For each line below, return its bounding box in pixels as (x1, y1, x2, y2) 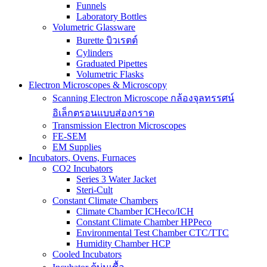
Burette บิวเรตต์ (76, 35, 138, 46)
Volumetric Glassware (52, 22, 135, 33)
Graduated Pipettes (76, 58, 147, 69)
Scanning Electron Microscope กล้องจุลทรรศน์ (52, 93, 234, 104)
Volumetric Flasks (76, 69, 144, 80)
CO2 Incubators (52, 163, 113, 174)
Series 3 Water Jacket (76, 174, 156, 185)
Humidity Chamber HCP (76, 238, 170, 249)
